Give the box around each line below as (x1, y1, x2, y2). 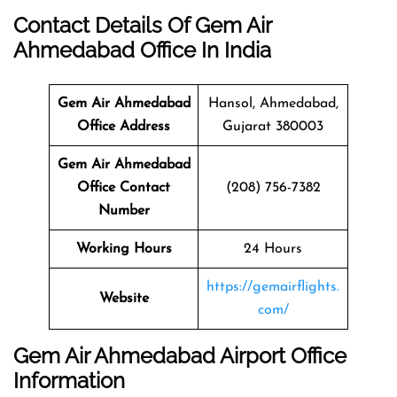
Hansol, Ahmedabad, (207, 96, 339, 111)
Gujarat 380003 (222, 119, 323, 134)
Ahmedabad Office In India (13, 36, 271, 63)
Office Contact (77, 180, 170, 195)
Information (13, 367, 125, 393)
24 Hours (244, 241, 302, 256)
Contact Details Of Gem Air (13, 12, 271, 38)
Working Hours (75, 241, 172, 256)
